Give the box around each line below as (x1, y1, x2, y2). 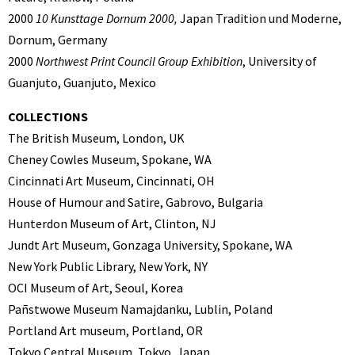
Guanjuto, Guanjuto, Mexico (8, 74, 156, 91)
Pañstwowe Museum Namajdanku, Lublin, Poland (8, 301, 273, 318)
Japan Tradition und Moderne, (177, 10, 342, 27)
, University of (242, 53, 317, 70)
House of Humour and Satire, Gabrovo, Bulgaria (8, 194, 263, 211)
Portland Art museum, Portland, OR (8, 323, 203, 339)
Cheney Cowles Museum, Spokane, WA (8, 151, 212, 168)
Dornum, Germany (8, 32, 107, 48)
